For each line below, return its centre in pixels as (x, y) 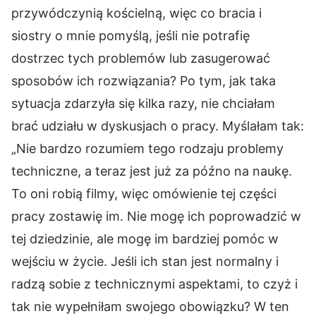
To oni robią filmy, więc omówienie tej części (144, 193)
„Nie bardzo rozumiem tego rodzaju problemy (147, 148)
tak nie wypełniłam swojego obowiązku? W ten (150, 306)
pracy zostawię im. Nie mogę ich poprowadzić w (156, 216)
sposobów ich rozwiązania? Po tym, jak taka (144, 80)
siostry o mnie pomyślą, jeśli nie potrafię (130, 35)
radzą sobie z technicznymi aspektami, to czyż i (154, 284)
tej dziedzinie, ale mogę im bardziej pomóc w (145, 238)
